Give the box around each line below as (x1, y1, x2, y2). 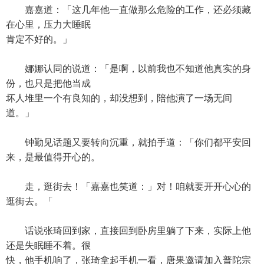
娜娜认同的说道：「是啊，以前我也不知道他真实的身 (6, 64, 251, 74)
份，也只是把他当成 (6, 78, 91, 88)
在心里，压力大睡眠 (6, 19, 91, 29)
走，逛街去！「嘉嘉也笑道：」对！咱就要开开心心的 (6, 181, 251, 192)
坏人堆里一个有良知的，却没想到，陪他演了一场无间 (6, 93, 232, 103)
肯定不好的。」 (6, 34, 72, 44)
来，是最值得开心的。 (6, 152, 100, 162)
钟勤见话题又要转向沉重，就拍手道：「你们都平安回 (6, 137, 251, 147)
